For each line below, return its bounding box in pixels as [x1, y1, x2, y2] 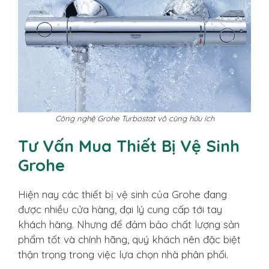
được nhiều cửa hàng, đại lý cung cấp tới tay [18, 202, 222, 216]
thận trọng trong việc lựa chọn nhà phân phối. [18, 247, 231, 261]
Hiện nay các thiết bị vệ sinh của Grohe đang [18, 187, 227, 201]
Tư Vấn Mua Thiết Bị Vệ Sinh [18, 135, 240, 156]
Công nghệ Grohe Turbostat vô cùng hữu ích [55, 113, 214, 123]
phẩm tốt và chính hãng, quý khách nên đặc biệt [18, 232, 241, 246]
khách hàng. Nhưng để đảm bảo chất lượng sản [18, 217, 240, 231]
